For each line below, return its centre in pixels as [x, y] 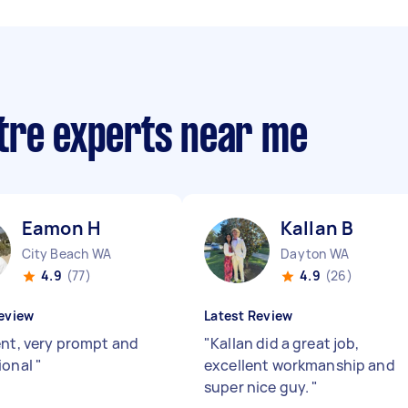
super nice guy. [258, 387]
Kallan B [317, 228]
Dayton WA [315, 254]
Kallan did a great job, [285, 343]
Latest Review [249, 316]
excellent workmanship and [300, 365]
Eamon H [61, 228]
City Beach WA [67, 254]
